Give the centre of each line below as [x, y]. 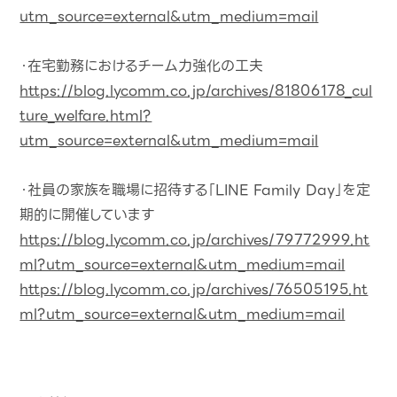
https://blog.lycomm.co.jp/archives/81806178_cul [196, 90]
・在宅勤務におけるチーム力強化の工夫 [142, 66]
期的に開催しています [87, 214]
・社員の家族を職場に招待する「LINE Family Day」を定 [195, 190]
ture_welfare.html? [86, 115]
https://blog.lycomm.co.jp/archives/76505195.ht [194, 289]
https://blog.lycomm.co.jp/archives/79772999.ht [195, 239]
